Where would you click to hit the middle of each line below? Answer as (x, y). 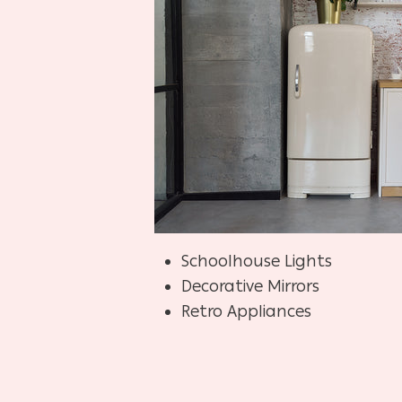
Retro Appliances (246, 312)
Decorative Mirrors (250, 287)
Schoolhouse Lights (257, 262)
